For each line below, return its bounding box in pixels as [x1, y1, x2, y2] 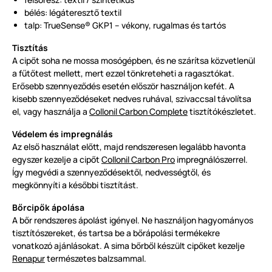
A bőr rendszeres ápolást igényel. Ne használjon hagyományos [12, 214, 253, 226]
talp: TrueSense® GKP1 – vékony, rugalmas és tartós [24, 19, 226, 32]
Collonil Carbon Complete [89, 106, 188, 118]
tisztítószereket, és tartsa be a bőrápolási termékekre [12, 227, 220, 239]
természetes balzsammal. [45, 253, 146, 265]
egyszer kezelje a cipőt [12, 154, 101, 166]
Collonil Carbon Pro [101, 154, 175, 166]
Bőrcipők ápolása [12, 202, 84, 214]
